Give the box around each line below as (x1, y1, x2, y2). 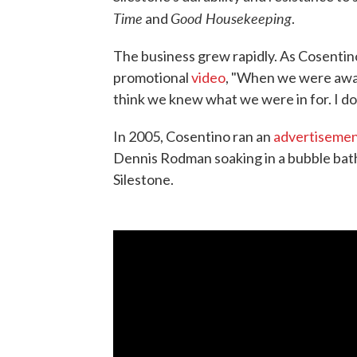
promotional (113, 69, 191, 87)
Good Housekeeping (171, 8, 292, 29)
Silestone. (113, 171, 174, 189)
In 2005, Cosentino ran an (113, 127, 273, 146)
